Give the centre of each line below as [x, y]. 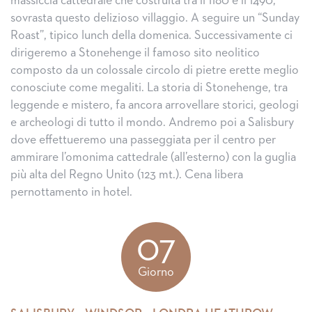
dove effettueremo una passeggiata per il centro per [143, 140]
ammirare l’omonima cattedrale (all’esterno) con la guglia [153, 157]
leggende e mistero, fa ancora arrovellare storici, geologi [155, 105]
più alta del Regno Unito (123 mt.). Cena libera [127, 175]
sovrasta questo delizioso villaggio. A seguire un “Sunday [155, 18]
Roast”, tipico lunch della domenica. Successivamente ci [151, 36]
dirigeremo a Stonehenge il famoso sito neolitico [135, 53]
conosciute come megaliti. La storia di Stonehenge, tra [149, 88]
